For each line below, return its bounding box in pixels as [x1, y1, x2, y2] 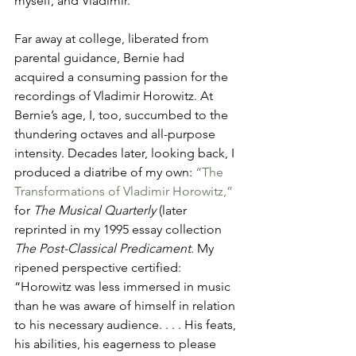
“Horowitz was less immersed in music [14, 279, 234, 294]
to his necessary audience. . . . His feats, [14, 317, 239, 332]
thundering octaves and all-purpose [14, 126, 219, 141]
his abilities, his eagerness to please [14, 336, 219, 351]
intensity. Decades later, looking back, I [14, 145, 238, 161]
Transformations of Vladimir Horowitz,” [14, 184, 236, 199]
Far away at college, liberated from [14, 31, 212, 46]
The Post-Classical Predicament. [14, 241, 194, 256]
